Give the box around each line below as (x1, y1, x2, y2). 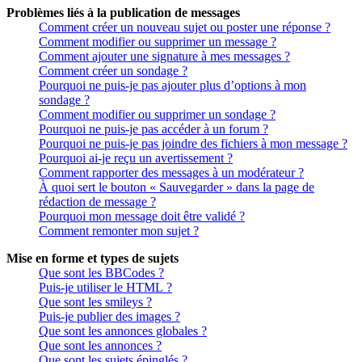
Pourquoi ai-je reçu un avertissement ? (39, 150, 233, 165)
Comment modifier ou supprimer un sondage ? (39, 107, 276, 121)
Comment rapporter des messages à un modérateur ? (39, 165, 304, 179)
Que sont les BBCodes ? (39, 265, 164, 280)
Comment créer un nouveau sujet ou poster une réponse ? (39, 19, 330, 34)
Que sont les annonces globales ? (39, 323, 207, 338)
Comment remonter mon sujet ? (39, 223, 199, 238)
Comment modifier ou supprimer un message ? (39, 34, 276, 48)
